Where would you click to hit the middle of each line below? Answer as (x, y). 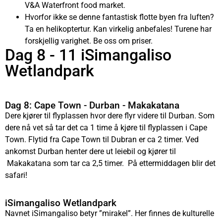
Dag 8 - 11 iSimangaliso (88, 55)
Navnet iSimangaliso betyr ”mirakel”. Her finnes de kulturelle (110, 214)
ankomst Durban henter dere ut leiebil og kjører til (90, 151)
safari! (16, 175)
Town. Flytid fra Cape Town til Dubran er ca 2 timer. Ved (102, 139)
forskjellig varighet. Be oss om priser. (89, 41)
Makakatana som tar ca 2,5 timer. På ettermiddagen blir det (110, 163)
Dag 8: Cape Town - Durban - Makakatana (92, 105)
